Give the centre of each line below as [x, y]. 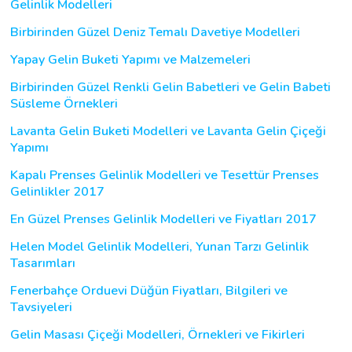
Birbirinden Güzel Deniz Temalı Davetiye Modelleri [155, 32]
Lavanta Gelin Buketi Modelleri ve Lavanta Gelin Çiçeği [168, 131]
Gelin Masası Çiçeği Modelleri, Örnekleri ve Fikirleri [158, 334]
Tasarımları [43, 263]
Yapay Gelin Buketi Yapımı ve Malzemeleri [130, 59]
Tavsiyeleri [41, 307]
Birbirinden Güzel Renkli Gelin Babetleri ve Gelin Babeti [170, 87]
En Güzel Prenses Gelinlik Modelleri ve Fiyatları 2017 [163, 219]
